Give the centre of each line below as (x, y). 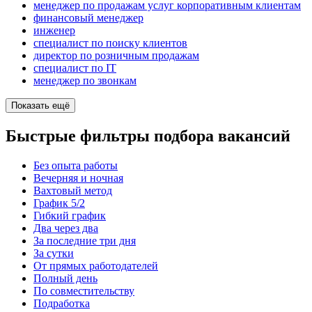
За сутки (54, 253)
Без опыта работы (76, 165)
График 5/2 (59, 203)
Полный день (65, 278)
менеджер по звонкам (85, 81)
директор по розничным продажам (116, 56)
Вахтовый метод (73, 190)
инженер (54, 31)
